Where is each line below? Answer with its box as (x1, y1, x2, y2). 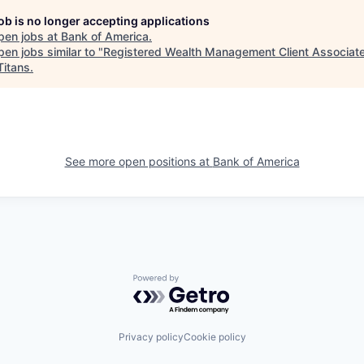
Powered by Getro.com (132, 274, 275, 291)
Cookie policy (183, 331, 246, 343)
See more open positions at (64, 154, 213, 169)
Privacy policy (118, 331, 184, 343)
